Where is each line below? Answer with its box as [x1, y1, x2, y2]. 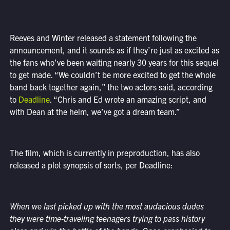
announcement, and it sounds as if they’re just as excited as [9, 45, 219, 55]
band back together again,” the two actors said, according [9, 82, 213, 92]
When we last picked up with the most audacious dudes [9, 201, 204, 212]
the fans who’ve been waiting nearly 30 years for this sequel [9, 57, 219, 68]
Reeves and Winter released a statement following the [9, 32, 197, 43]
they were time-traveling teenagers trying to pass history [9, 213, 205, 224]
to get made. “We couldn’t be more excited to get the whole [9, 69, 216, 80]
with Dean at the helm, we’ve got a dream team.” [9, 106, 180, 117]
